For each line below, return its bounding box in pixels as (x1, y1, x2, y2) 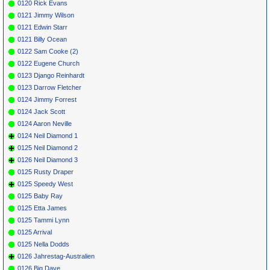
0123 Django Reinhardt (17, 71, 84, 79)
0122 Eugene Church (17, 59, 80, 67)
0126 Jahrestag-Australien (17, 252, 95, 260)
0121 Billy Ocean (17, 35, 67, 43)
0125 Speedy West (17, 180, 73, 187)
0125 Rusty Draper (17, 168, 74, 175)
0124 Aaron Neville (17, 119, 72, 127)
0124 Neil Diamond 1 (17, 131, 78, 139)
